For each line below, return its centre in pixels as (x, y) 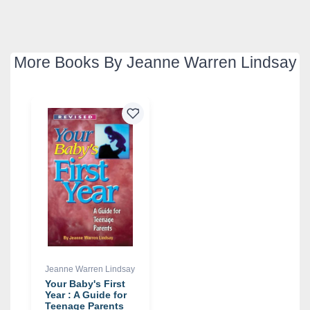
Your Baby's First (85, 283)
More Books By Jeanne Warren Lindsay (155, 62)
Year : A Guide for (86, 294)
